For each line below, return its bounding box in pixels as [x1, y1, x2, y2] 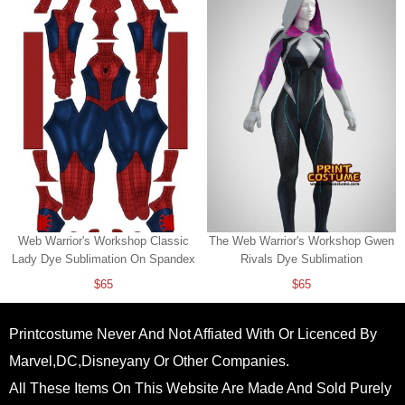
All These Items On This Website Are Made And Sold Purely [9, 381, 391, 397]
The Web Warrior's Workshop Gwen [209, 234, 394, 249]
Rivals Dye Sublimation [240, 252, 363, 267]
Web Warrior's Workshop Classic [18, 234, 189, 249]
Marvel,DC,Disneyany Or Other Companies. [9, 353, 289, 370]
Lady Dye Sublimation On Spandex [12, 252, 195, 267]
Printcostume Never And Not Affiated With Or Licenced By [9, 326, 377, 343]
